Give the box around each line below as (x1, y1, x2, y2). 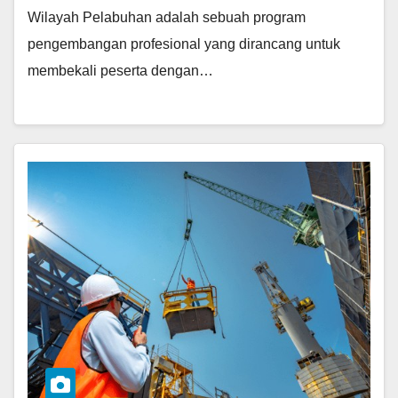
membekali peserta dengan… (28, 62, 213, 78)
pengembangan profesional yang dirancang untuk (28, 36, 340, 52)
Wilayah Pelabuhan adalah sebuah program (28, 9, 306, 25)
